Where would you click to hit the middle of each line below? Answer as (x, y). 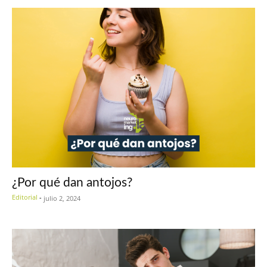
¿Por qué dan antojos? (72, 182)
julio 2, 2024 (62, 198)
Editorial (25, 197)
